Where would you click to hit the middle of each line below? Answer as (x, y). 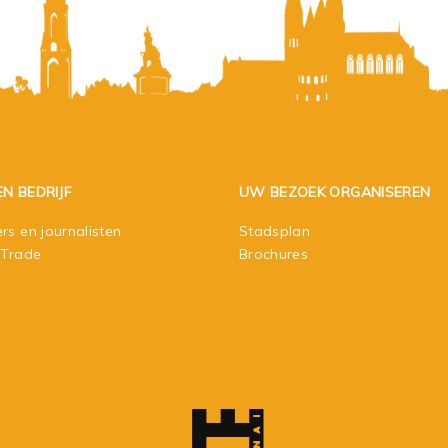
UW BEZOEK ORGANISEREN (335, 191)
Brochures (274, 253)
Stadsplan (275, 230)
